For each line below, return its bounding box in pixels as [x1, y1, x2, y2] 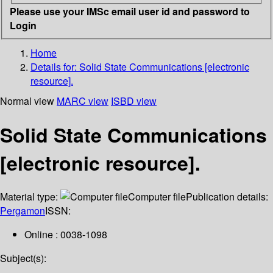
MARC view [57, 93, 108, 108]
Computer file [128, 190, 186, 204]
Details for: [30, 59, 79, 74]
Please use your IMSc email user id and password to [10, 4, 250, 18]
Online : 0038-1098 [24, 227, 107, 242]
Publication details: [186, 190, 268, 204]
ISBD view [111, 93, 157, 108]
